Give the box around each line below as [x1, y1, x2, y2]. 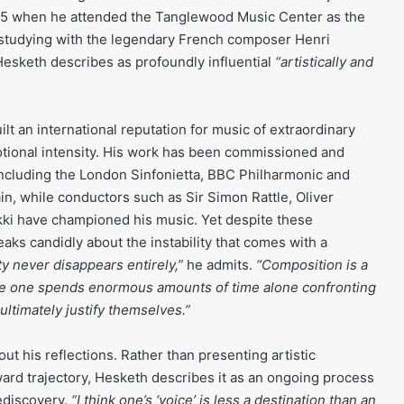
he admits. [183, 256, 256, 274]
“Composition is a [256, 256, 368, 274]
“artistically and [275, 53, 373, 71]
